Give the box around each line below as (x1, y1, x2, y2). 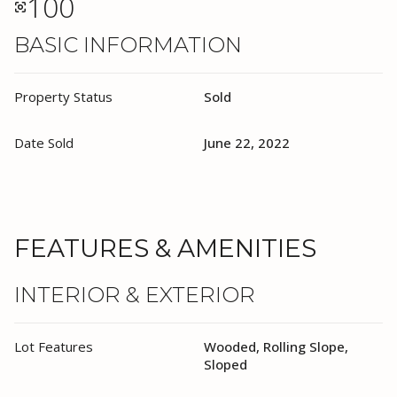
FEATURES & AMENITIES (14, 232, 316, 263)
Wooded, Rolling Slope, (204, 337, 348, 355)
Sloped (204, 354, 247, 373)
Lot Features (14, 337, 93, 355)
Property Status (14, 88, 113, 105)
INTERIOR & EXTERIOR (14, 281, 255, 307)
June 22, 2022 (204, 134, 290, 152)
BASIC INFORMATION (14, 32, 242, 58)
